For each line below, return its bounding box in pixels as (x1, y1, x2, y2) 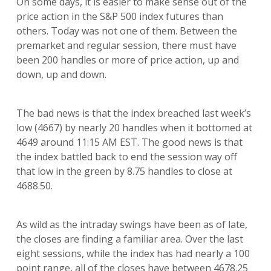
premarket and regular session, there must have (16, 39, 237, 52)
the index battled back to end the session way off (16, 150, 237, 163)
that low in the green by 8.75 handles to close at (16, 165, 232, 178)
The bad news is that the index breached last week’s (16, 106, 251, 120)
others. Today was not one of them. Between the (16, 24, 237, 38)
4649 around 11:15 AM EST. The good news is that (16, 135, 243, 149)
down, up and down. (16, 68, 106, 81)
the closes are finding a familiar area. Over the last (16, 232, 243, 246)
